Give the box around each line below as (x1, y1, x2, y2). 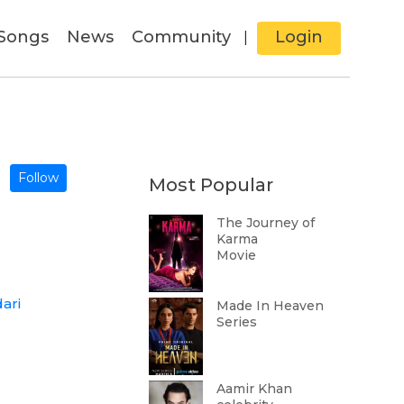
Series (216, 314, 257, 330)
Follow (18, 170, 60, 186)
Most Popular (148, 174, 273, 196)
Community (132, 27, 231, 47)
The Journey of (216, 215, 315, 231)
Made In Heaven (216, 298, 324, 314)
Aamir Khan (216, 381, 292, 397)
